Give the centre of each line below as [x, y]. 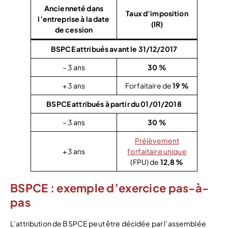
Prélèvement [157, 140]
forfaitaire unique [157, 151]
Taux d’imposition [157, 13]
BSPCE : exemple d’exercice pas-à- [110, 188]
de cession [74, 29]
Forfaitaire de [149, 85]
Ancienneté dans [74, 8]
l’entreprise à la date [74, 19]
